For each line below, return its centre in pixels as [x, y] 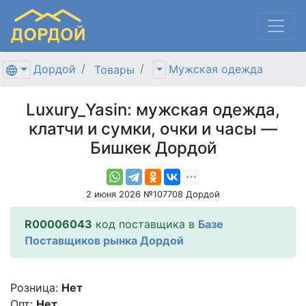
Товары [114, 69]
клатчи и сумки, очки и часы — [153, 128]
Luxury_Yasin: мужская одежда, [153, 109]
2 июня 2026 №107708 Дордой [153, 194]
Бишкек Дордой [153, 148]
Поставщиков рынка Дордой [104, 240]
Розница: [34, 287]
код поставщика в [145, 224]
